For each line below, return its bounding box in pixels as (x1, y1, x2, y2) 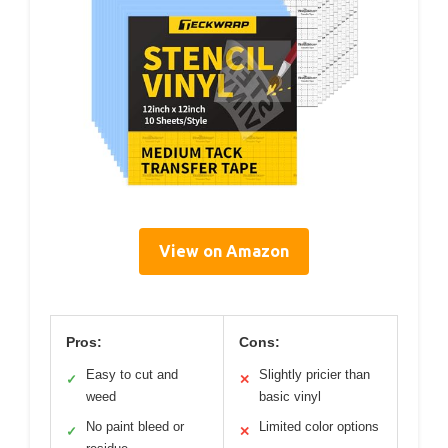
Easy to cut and (86, 367, 178, 383)
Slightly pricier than (259, 367, 370, 383)
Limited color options (259, 419, 379, 435)
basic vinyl (259, 389, 321, 405)
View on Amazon (159, 242, 289, 261)
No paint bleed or (86, 419, 184, 435)
